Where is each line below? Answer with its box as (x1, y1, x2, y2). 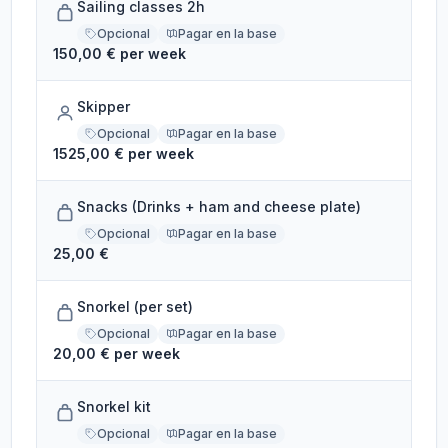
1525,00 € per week (53, 145, 195, 162)
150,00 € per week (53, 45, 187, 62)
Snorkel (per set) (77, 298, 194, 315)
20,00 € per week (53, 345, 181, 362)
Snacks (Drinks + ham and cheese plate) (77, 198, 362, 215)
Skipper (77, 98, 131, 115)
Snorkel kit (77, 398, 152, 415)
